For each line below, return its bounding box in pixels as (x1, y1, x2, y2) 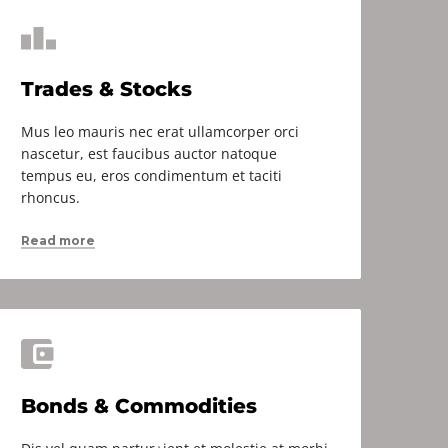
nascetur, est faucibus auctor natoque (21, 144, 277, 163)
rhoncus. (21, 188, 80, 207)
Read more (21, 233, 95, 248)
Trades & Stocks (21, 77, 192, 101)
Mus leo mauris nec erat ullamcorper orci (21, 122, 299, 141)
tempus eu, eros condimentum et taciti (21, 166, 282, 185)
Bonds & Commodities (21, 394, 257, 418)
